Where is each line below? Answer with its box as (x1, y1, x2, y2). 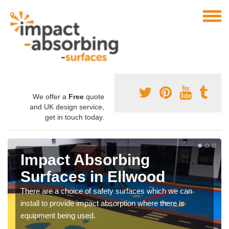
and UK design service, (30, 103, 104, 111)
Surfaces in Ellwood (20, 168, 165, 186)
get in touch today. (45, 113, 104, 122)
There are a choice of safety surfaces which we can (20, 187, 192, 196)
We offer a (33, 93, 68, 101)
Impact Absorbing (20, 151, 150, 169)
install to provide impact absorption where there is (20, 199, 185, 208)
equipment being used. (20, 211, 96, 220)
